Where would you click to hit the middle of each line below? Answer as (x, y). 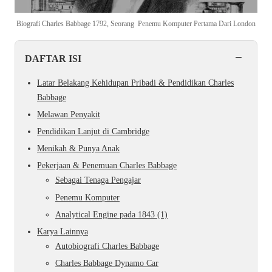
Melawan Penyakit (69, 114)
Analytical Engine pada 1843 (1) (111, 214)
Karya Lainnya (63, 231)
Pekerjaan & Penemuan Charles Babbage (107, 166)
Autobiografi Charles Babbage (107, 246)
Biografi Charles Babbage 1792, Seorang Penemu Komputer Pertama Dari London (136, 24)
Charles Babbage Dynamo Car (107, 263)
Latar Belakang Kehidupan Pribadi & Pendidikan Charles (135, 83)
